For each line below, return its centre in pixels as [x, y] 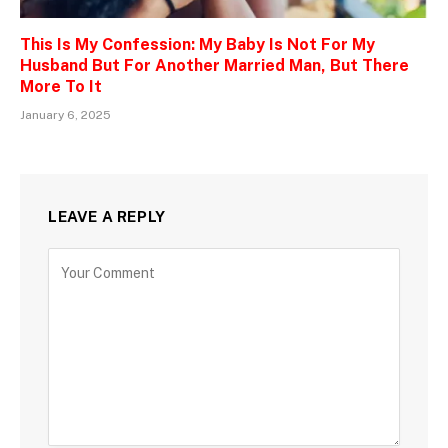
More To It [61, 86]
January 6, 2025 [65, 114]
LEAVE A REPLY [107, 216]
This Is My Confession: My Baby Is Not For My [197, 44]
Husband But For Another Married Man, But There [214, 65]
